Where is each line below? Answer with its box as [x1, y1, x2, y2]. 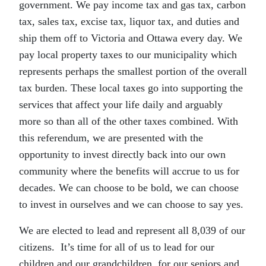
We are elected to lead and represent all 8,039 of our [19, 224, 245, 237]
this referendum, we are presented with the [19, 132, 203, 144]
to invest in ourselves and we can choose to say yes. [19, 198, 243, 211]
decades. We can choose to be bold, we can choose [19, 182, 239, 194]
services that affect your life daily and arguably [19, 99, 223, 111]
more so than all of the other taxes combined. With [19, 115, 238, 128]
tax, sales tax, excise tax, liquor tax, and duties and [19, 15, 239, 28]
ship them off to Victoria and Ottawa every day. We [19, 32, 242, 45]
